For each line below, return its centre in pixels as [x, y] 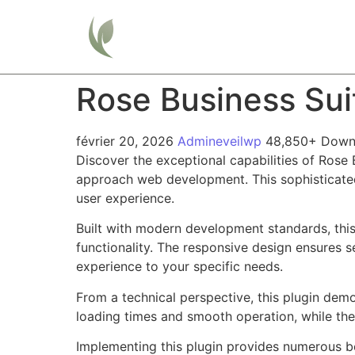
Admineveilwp [221, 141]
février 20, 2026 [127, 141]
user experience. [125, 198]
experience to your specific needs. [179, 267]
